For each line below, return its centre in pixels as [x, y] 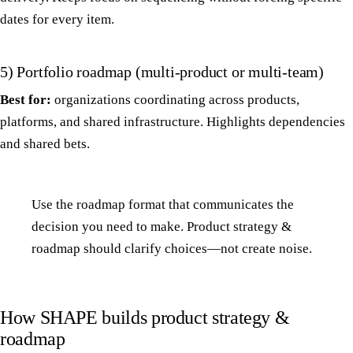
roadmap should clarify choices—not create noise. [172, 249]
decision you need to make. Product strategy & [162, 227]
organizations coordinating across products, [175, 100]
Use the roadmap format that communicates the [163, 205]
